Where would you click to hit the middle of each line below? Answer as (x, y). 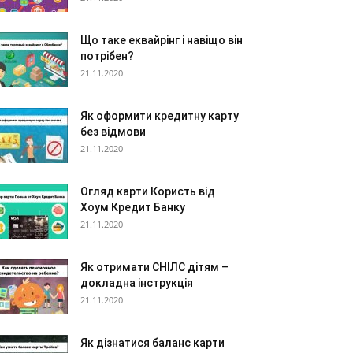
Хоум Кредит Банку (133, 207)
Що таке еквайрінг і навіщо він (162, 40)
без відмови (113, 132)
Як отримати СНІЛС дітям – (154, 267)
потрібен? (107, 56)
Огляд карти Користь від (148, 191)
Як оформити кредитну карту (160, 116)
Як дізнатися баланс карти (152, 343)
